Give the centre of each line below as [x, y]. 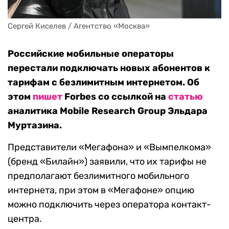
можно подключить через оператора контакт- [109, 205]
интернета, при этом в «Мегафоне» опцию [101, 190]
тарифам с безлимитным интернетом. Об [104, 83]
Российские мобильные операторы [91, 54]
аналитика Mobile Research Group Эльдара [108, 111]
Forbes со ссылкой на [115, 97]
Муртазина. [35, 125]
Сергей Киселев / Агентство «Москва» [79, 26]
